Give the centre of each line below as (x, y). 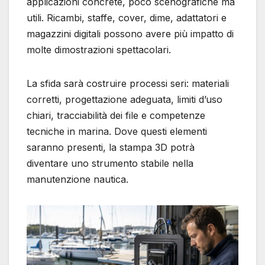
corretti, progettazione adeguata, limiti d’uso (125, 100)
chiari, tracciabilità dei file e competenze (116, 116)
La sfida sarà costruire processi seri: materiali (128, 84)
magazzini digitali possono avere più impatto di (130, 34)
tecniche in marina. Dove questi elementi (117, 132)
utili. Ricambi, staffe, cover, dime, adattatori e (127, 18)
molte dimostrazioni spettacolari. (99, 50)
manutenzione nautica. (77, 180)
